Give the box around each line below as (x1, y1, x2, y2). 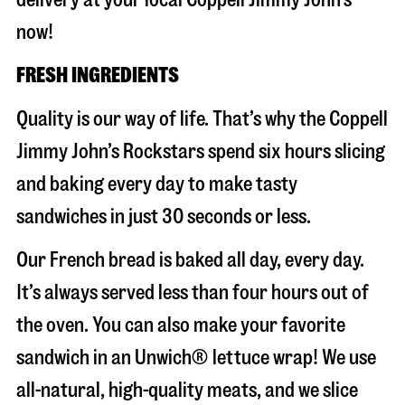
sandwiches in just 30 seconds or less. (16, 206, 311, 227)
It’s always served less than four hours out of (16, 282, 369, 303)
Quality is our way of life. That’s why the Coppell (16, 108, 388, 129)
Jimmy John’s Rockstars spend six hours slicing (16, 141, 385, 162)
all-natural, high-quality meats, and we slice (16, 380, 358, 400)
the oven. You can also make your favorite (16, 315, 345, 335)
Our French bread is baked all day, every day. (16, 250, 364, 270)
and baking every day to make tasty (16, 174, 297, 194)
